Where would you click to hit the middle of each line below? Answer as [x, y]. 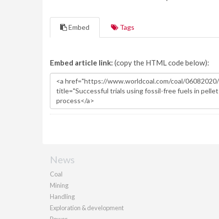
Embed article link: [81, 63]
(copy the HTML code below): [161, 63]
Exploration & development [87, 208]
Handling [62, 197]
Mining [59, 185]
